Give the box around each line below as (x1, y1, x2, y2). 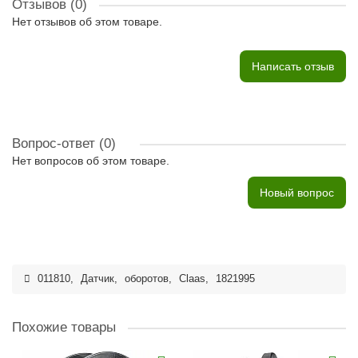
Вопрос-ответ (12, 136, 99, 151)
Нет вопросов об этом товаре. (12, 154, 169, 167)
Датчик (81, 273, 114, 284)
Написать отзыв (252, 60, 334, 73)
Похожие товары (12, 320, 116, 335)
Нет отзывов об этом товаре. (12, 15, 162, 28)
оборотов (125, 273, 169, 284)
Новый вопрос (260, 186, 334, 199)
